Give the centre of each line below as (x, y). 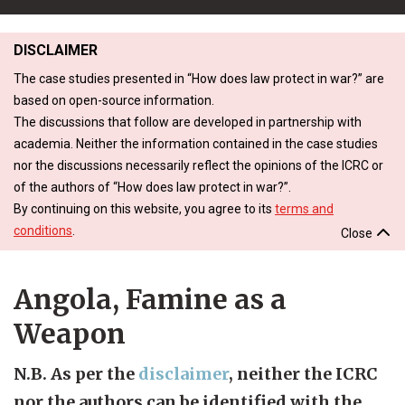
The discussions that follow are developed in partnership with (188, 122)
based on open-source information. (114, 100)
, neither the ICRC (303, 373)
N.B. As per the (76, 373)
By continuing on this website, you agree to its (144, 208)
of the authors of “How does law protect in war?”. (152, 187)
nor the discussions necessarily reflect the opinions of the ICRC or (198, 165)
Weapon (70, 333)
